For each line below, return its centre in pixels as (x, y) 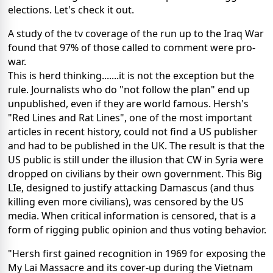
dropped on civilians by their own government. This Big (135, 174)
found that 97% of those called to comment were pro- (132, 48)
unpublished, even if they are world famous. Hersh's (128, 104)
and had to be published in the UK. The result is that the (136, 146)
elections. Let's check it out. (71, 10)
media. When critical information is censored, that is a (132, 216)
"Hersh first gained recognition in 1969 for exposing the (137, 254)
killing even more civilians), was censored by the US (126, 202)
